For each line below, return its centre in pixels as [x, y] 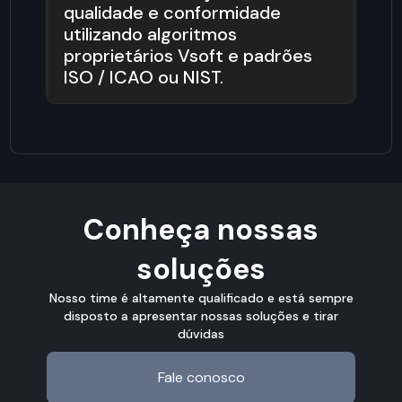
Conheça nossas [201, 230]
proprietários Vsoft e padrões [188, 56]
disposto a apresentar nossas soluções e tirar [201, 316]
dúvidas [201, 334]
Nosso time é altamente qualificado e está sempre [201, 298]
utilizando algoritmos [151, 35]
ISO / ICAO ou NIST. [144, 78]
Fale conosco [201, 378]
